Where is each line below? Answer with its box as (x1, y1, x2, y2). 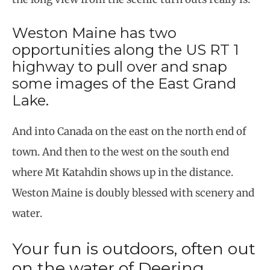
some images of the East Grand (12, 75, 236, 93)
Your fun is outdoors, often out (12, 238, 256, 259)
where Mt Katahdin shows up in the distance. (12, 166, 233, 180)
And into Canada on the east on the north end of (12, 125, 246, 139)
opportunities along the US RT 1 (12, 41, 239, 59)
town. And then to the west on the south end (12, 145, 229, 159)
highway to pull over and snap (12, 58, 227, 76)
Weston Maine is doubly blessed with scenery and (12, 186, 254, 200)
